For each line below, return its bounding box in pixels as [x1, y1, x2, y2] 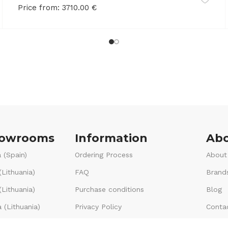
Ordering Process [74, 150, 133, 159]
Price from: [18, 3, 60, 12]
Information [74, 131, 148, 145]
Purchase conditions [74, 185, 144, 193]
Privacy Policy [74, 202, 122, 211]
